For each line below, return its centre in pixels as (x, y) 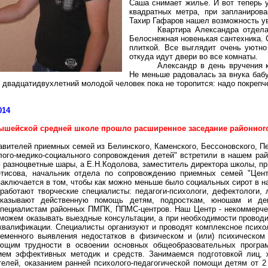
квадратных (150, 12)
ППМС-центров (143, 209)
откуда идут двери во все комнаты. (194, 57)
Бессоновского (228, 146)
